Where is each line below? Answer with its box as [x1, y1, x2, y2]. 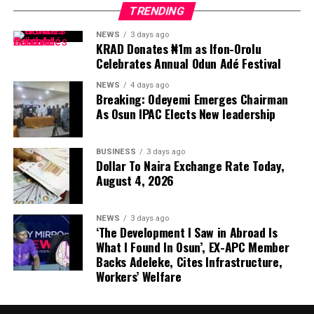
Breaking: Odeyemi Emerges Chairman [95, 89, 288, 108]
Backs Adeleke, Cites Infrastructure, [95, 252, 282, 271]
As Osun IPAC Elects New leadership [95, 104, 275, 123]
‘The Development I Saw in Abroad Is [95, 222, 278, 241]
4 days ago [130, 80, 169, 90]
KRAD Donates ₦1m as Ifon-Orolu [95, 39, 261, 57]
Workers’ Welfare [95, 266, 182, 285]
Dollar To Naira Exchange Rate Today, [95, 156, 285, 175]
